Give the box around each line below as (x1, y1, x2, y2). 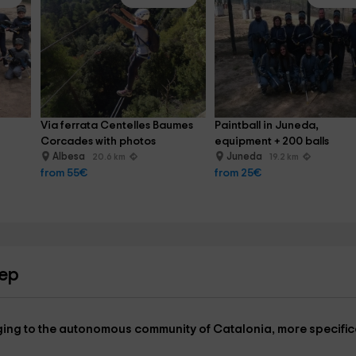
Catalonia (212, 323, 272, 335)
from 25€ (215, 168, 262, 179)
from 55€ (40, 168, 87, 179)
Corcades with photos (40, 136, 156, 147)
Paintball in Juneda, (215, 120, 322, 131)
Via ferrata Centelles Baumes (40, 120, 195, 131)
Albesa (52, 152, 87, 162)
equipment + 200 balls (215, 136, 330, 147)
